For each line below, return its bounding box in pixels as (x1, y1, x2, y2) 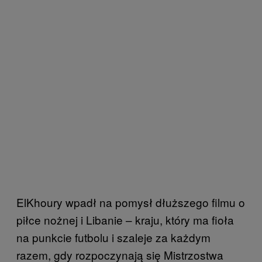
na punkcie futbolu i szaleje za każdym (16, 229, 211, 245)
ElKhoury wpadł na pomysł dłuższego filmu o (16, 194, 245, 210)
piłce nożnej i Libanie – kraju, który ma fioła (16, 211, 234, 227)
